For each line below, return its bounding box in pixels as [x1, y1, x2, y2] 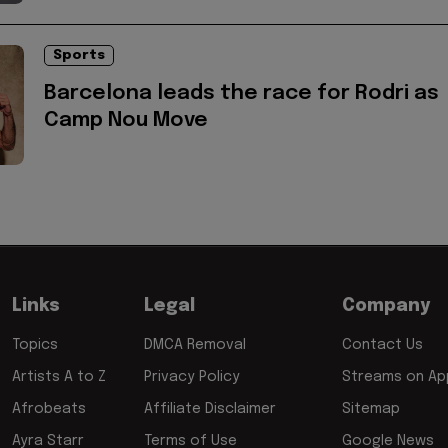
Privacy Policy [144, 370, 240, 385]
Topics [12, 338, 58, 353]
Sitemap [342, 402, 400, 417]
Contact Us [342, 338, 423, 353]
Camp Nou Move [44, 110, 208, 132]
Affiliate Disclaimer [144, 402, 276, 417]
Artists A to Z [12, 370, 106, 385]
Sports [53, 49, 105, 63]
